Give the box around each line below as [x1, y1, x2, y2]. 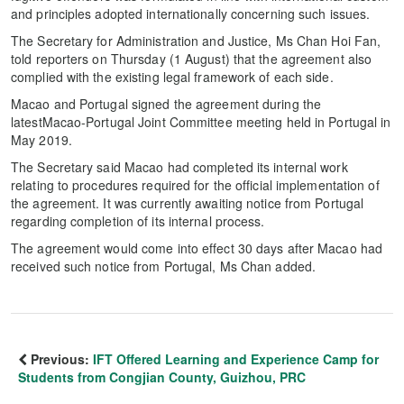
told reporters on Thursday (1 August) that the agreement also [11, 49, 372, 68]
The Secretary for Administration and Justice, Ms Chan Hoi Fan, [11, 31, 381, 50]
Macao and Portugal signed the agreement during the [11, 94, 322, 113]
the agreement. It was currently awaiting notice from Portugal [11, 193, 364, 212]
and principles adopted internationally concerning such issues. [11, 4, 371, 23]
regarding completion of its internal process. [11, 211, 265, 230]
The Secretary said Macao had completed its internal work [11, 157, 348, 176]
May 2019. [11, 130, 72, 149]
